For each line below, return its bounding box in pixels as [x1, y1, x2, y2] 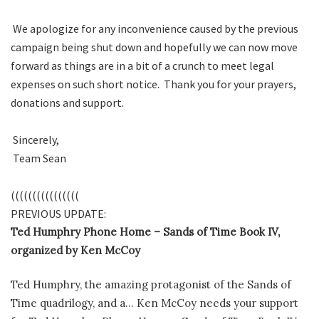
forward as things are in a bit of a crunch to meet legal [11, 58, 274, 73]
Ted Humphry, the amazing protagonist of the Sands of [11, 278, 291, 292]
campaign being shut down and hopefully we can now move [11, 39, 298, 54]
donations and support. [11, 95, 124, 110]
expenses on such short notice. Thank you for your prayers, [11, 76, 296, 91]
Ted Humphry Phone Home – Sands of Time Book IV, [11, 224, 280, 239]
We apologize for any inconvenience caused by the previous [11, 21, 298, 36]
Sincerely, [11, 132, 59, 147]
